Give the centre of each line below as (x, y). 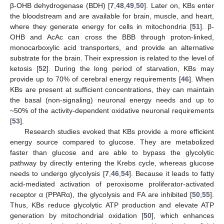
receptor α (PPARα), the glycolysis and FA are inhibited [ (101, 194)
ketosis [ (24, 68)
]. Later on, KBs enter (179, 5)
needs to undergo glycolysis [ (57, 173)
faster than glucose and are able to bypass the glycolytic (112, 152)
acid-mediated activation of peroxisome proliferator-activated (112, 184)
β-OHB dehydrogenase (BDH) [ (60, 5)
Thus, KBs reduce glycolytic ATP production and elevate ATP (112, 205)
